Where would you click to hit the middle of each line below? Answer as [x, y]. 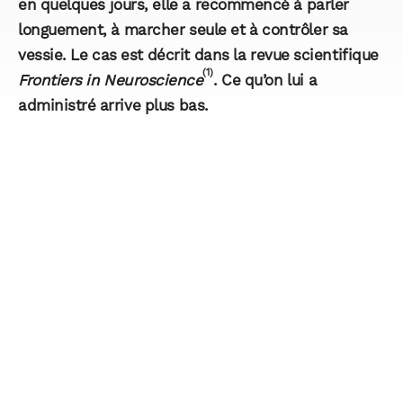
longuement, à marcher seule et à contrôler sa [183, 30]
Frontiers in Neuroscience [111, 81]
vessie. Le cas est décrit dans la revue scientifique [198, 55]
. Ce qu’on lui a [265, 81]
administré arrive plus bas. [113, 106]
